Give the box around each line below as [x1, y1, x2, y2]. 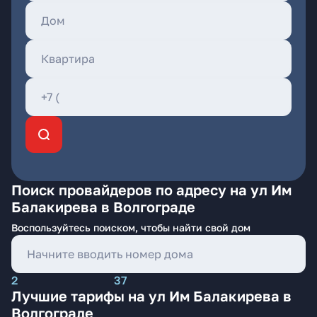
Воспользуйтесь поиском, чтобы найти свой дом [11, 221, 250, 234]
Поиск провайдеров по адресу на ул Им [11, 181, 292, 198]
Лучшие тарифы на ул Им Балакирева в [11, 287, 292, 304]
